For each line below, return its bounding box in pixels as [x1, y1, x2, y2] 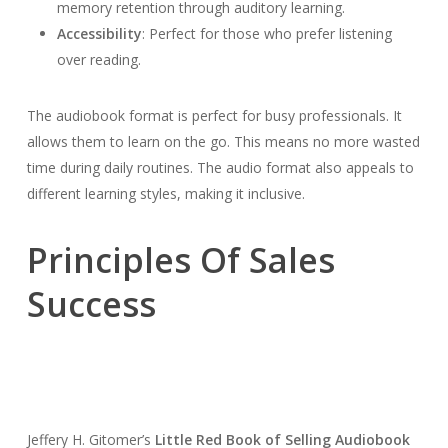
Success [26, 281, 156, 327]
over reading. [56, 50, 141, 69]
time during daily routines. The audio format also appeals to [26, 158, 414, 177]
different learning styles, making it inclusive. [26, 184, 305, 203]
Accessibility [56, 24, 142, 43]
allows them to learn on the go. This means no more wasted [26, 132, 420, 151]
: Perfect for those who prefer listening [141, 24, 392, 43]
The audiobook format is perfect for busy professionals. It [26, 106, 402, 125]
